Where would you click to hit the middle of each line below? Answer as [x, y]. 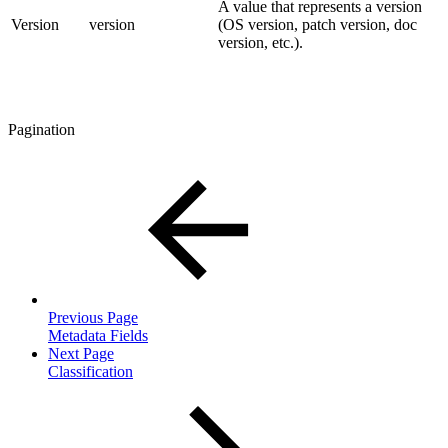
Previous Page [93, 317]
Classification [90, 371]
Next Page [81, 353]
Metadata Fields [98, 335]
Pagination [41, 129]
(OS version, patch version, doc [317, 24]
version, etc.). [260, 42]
